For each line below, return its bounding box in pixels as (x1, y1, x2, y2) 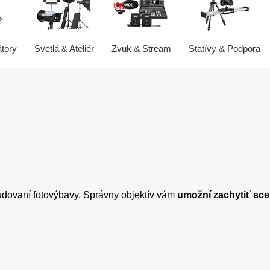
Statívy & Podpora (188, 43, 260, 54)
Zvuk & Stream (111, 43, 171, 54)
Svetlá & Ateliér (34, 43, 94, 54)
